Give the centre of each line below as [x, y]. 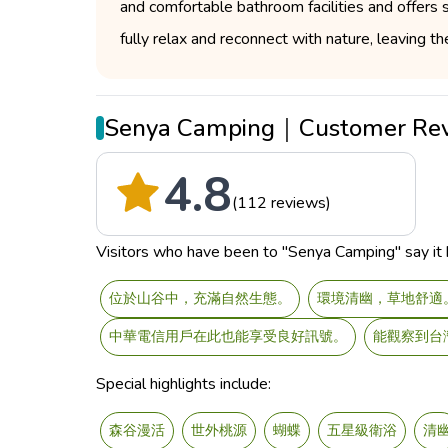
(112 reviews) [281, 203]
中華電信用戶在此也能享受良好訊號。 [228, 336]
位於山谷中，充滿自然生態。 [200, 298]
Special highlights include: [183, 384]
